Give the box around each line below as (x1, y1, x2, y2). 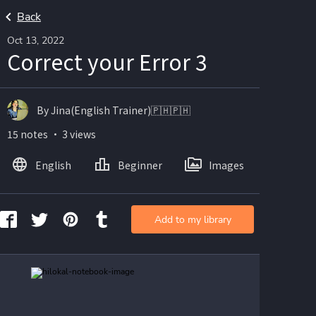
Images (209, 157, 244, 172)
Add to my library (154, 212, 231, 226)
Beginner (118, 157, 162, 172)
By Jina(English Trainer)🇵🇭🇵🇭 (37, 102, 190, 117)
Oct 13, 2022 (7, 34, 64, 47)
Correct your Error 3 (7, 46, 207, 77)
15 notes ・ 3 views (7, 127, 96, 141)
